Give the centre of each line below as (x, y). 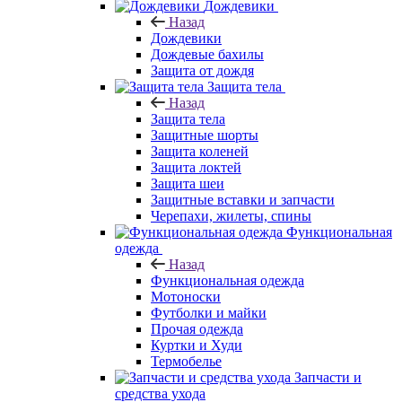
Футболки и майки (209, 312)
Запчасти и (328, 377)
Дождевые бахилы (207, 54)
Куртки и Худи (197, 345)
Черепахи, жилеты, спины (231, 215)
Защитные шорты (205, 135)
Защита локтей (196, 167)
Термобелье (186, 361)
